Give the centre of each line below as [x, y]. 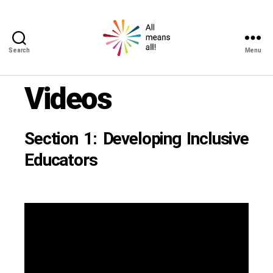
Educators [61, 160]
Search [19, 50]
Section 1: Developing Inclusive [136, 139]
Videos [68, 99]
